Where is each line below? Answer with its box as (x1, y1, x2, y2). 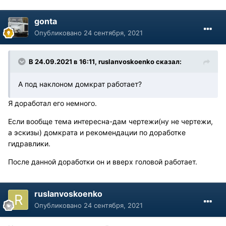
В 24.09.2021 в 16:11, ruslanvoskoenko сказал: (29, 57, 182, 66)
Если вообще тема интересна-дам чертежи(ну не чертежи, (8, 117, 213, 126)
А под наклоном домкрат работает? (18, 79, 142, 88)
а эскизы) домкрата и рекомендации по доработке (8, 128, 186, 137)
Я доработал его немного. (8, 98, 97, 107)
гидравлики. (8, 139, 50, 148)
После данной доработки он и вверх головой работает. (8, 157, 197, 166)
